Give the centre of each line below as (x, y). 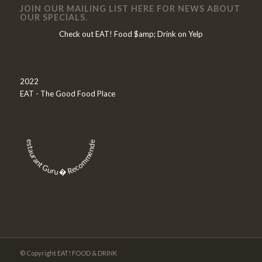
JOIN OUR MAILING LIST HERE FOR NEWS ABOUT (130, 9)
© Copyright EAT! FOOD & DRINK (68, 253)
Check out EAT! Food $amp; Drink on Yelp (131, 34)
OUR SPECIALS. (54, 18)
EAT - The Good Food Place (67, 94)
